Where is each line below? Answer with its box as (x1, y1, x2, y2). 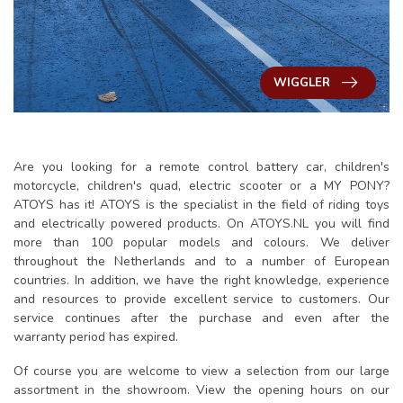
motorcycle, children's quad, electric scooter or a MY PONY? (13, 177, 390, 195)
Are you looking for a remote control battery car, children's (13, 158, 390, 176)
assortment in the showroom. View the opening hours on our (13, 381, 390, 399)
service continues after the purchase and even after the (13, 309, 390, 327)
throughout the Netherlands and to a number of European (13, 253, 390, 271)
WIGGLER (273, 75, 330, 92)
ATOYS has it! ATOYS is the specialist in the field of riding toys (13, 196, 390, 214)
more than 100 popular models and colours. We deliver (13, 234, 390, 252)
